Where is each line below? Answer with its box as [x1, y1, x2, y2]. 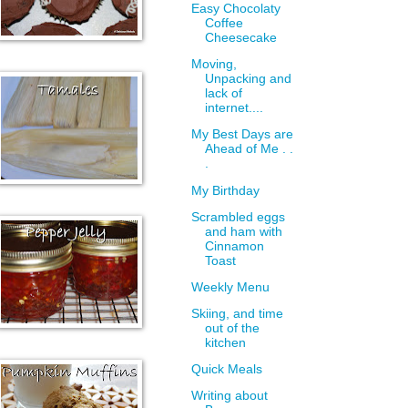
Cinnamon [205, 239, 265, 253]
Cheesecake [205, 31, 278, 46]
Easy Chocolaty [191, 2, 281, 16]
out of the [205, 321, 260, 335]
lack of [205, 87, 243, 101]
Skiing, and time [191, 306, 284, 321]
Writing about [191, 388, 269, 403]
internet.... [205, 101, 264, 116]
